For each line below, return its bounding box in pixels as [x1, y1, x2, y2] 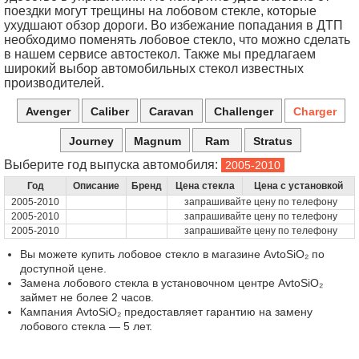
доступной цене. [20, 262, 107, 275]
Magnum [134, 135, 181, 147]
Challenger [213, 105, 273, 118]
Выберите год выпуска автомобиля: [4, 158, 221, 171]
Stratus [253, 135, 292, 147]
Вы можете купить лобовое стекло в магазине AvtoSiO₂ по [20, 248, 325, 260]
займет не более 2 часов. [20, 291, 154, 304]
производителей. [4, 76, 104, 90]
